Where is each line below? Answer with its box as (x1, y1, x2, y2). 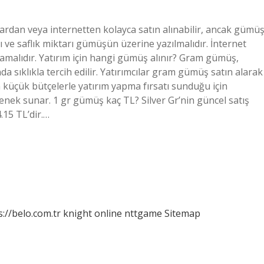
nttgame (124, 207, 162, 220)
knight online (63, 207, 122, 220)
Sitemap (164, 207, 200, 220)
